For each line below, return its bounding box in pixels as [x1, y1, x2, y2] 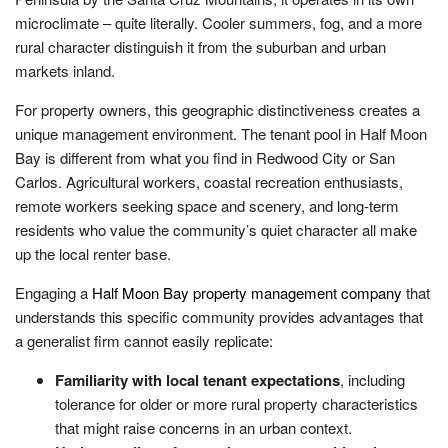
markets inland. [15, 59, 115, 81]
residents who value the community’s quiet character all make [15, 218, 417, 240]
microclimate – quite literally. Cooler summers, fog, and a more [15, 11, 422, 33]
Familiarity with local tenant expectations [55, 368, 340, 391]
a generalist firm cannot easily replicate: [15, 329, 273, 351]
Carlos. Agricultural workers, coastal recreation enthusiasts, [15, 170, 403, 192]
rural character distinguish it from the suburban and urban [15, 35, 386, 57]
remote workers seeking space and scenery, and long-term [15, 194, 399, 216]
